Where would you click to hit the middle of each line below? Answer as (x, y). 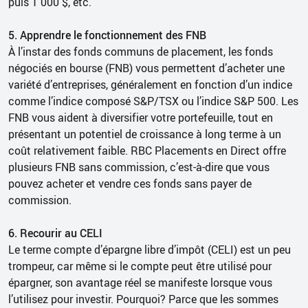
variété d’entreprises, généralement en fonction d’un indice (150, 84)
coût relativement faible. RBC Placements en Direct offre (147, 150)
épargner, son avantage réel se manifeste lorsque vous (140, 282)
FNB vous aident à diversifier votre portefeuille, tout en (141, 117)
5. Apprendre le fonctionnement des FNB (107, 35)
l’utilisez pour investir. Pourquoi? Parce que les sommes (143, 299)
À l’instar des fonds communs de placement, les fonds (141, 51)
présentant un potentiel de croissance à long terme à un (145, 134)
